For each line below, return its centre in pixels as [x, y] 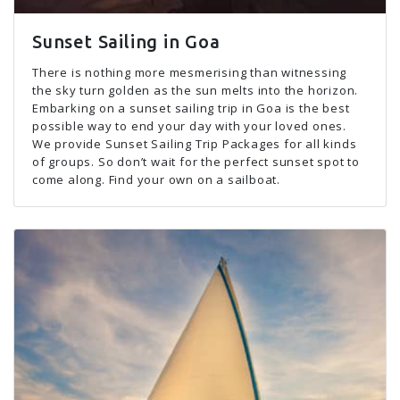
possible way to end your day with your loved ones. [189, 126]
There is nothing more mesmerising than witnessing [190, 72]
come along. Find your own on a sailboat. [157, 179]
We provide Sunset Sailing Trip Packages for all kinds [195, 144]
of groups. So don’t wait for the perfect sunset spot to [196, 162]
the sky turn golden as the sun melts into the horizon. [196, 90]
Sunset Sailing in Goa [126, 42]
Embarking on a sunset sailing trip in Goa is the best [191, 108]
